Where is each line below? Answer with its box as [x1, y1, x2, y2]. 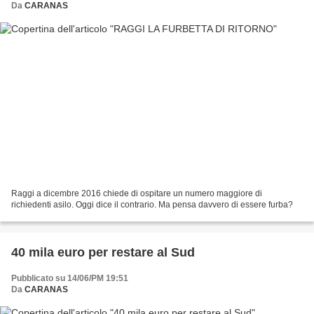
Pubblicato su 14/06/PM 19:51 [11, 273, 128, 283]
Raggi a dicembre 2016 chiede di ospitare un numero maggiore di [11, 188, 262, 198]
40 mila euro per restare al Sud [11, 245, 195, 259]
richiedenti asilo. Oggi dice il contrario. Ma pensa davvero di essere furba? [11, 199, 293, 210]
